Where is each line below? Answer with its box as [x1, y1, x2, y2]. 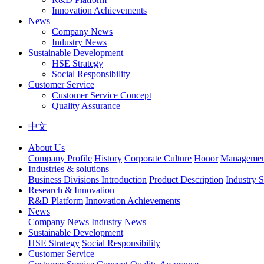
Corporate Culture [124, 153, 192, 163]
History [94, 153, 122, 163]
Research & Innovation [28, 184, 114, 195]
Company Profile [28, 153, 92, 163]
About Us [28, 142, 65, 153]
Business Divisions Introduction [28, 174, 147, 184]
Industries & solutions [28, 163, 109, 174]
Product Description [149, 174, 223, 184]
